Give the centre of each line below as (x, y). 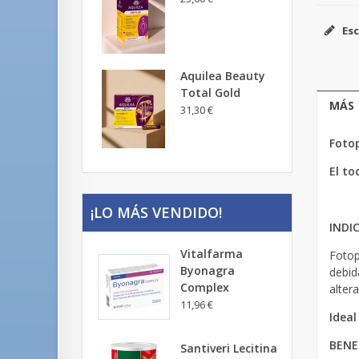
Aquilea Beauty (223, 76)
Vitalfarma (212, 254)
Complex (205, 287)
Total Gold (210, 93)
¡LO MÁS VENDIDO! (156, 212)
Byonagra (208, 270)
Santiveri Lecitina (229, 348)
